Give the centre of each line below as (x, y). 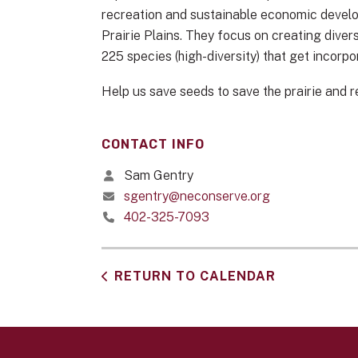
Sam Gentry (157, 175)
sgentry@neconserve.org (197, 196)
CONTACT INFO (153, 144)
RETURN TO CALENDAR (195, 276)
